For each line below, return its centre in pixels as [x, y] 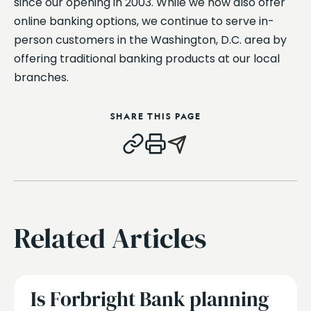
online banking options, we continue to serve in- [144, 21]
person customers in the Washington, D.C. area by [150, 40]
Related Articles [110, 238]
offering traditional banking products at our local [147, 58]
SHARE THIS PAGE [155, 116]
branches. [41, 77]
